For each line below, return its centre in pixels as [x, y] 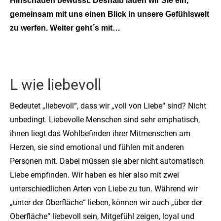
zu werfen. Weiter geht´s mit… [65, 28]
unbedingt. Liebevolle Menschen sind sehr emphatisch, [105, 120]
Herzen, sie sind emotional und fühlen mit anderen [97, 147]
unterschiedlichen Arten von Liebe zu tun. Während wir [104, 189]
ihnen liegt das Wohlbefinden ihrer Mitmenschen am [100, 133]
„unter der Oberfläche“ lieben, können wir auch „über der [106, 203]
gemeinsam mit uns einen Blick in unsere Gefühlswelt [110, 14]
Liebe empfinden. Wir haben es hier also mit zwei [94, 175]
